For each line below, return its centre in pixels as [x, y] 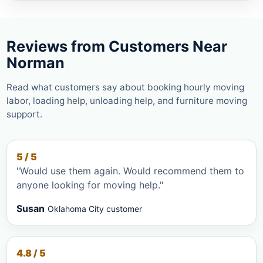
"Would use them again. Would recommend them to [130, 171]
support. [24, 114]
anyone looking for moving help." [90, 185]
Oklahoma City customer [95, 208]
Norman [36, 63]
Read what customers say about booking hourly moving [125, 87]
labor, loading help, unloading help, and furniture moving [127, 100]
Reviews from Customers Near [117, 46]
